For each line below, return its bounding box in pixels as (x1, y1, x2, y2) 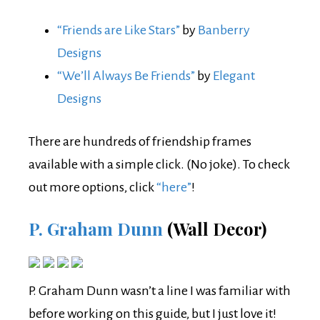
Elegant (213, 68, 255, 83)
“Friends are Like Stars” (57, 22, 180, 37)
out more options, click (29, 179, 156, 194)
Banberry (198, 22, 250, 37)
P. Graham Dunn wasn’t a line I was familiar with (29, 283, 291, 298)
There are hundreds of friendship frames (29, 134, 251, 149)
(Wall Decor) (163, 216, 266, 240)
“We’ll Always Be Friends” (57, 68, 195, 83)
